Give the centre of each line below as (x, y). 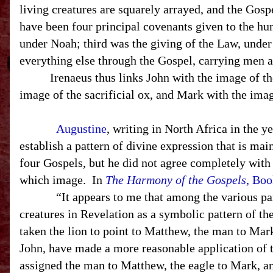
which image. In (62, 180)
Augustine (81, 129)
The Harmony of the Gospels (176, 180)
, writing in (136, 129)
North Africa (196, 129)
